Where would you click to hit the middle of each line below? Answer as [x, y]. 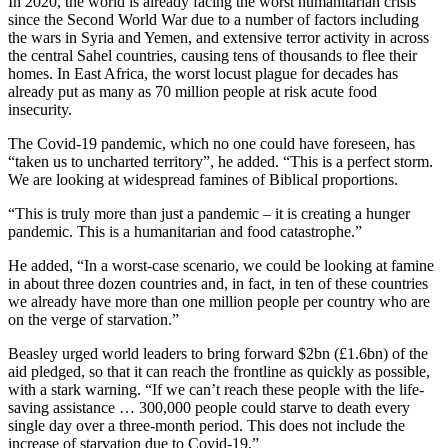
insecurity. [40, 109]
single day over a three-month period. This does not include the [206, 425]
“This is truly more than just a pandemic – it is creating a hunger [209, 213]
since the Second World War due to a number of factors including [213, 19]
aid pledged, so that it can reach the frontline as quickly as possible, [219, 371]
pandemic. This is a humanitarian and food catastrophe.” [185, 231]
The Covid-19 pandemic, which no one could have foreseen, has [211, 143]
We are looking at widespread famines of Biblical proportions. [203, 179]
